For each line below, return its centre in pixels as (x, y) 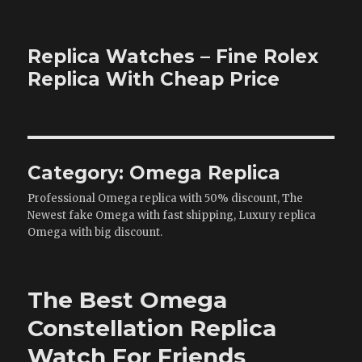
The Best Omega (128, 300)
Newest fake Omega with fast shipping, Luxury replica (172, 215)
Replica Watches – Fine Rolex (173, 57)
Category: (79, 173)
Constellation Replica (152, 328)
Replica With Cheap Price (154, 79)
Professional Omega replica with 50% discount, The (166, 198)
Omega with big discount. (95, 232)
